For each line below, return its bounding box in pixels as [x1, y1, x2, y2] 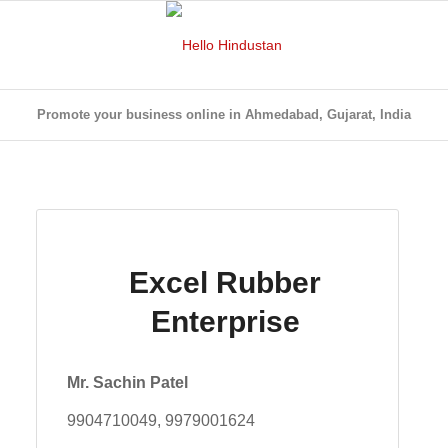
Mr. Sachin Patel [67, 373, 189, 392]
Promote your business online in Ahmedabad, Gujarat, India [37, 107, 411, 122]
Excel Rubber [129, 266, 322, 300]
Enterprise [150, 305, 300, 339]
